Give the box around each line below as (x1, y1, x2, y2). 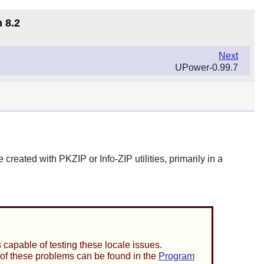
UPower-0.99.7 (175, 62, 238, 72)
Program (158, 251, 194, 262)
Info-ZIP (99, 153, 133, 164)
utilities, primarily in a (132, 153, 223, 164)
